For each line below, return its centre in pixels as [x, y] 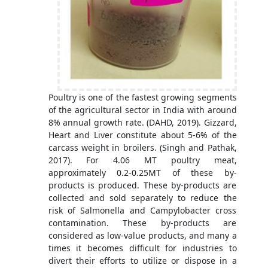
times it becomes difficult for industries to [142, 248]
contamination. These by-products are [142, 223]
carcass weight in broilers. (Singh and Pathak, [142, 147]
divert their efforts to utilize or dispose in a [142, 260]
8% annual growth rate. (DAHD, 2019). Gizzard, [142, 122]
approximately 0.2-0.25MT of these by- [142, 172]
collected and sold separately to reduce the [142, 197]
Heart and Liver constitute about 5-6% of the [142, 135]
